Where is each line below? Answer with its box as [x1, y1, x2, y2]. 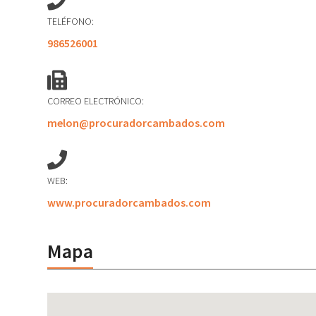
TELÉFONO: [47, 15, 95, 28]
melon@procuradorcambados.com [47, 116, 226, 130]
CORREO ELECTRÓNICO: [47, 95, 145, 107]
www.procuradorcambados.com [47, 195, 212, 209]
